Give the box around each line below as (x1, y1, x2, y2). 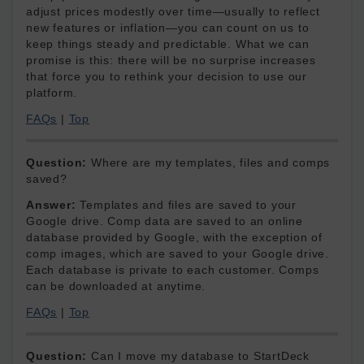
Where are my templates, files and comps (87, 156, 331, 169)
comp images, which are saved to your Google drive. (26, 247, 329, 260)
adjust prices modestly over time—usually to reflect (26, 5, 320, 18)
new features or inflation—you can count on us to (26, 21, 310, 34)
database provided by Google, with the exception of (26, 231, 323, 244)
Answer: (26, 198, 76, 211)
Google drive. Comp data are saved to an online (26, 214, 303, 227)
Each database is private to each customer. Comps (26, 263, 319, 276)
